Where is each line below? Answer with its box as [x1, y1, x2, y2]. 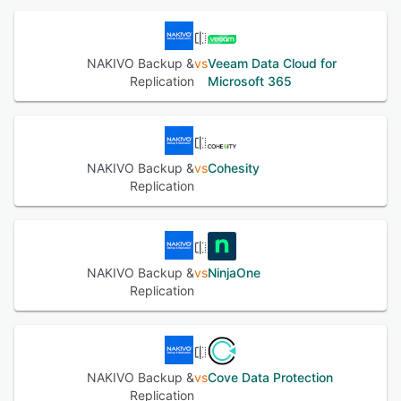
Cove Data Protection [207, 370, 333, 386]
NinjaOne [207, 265, 260, 281]
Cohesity [207, 160, 260, 176]
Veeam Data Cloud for [207, 55, 337, 72]
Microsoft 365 [207, 73, 292, 90]
